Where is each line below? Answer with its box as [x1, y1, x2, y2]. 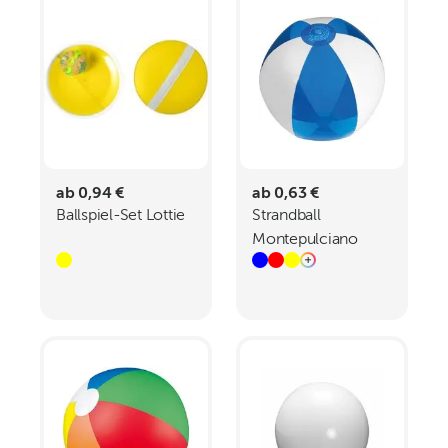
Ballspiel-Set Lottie [56, 208, 186, 224]
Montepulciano [252, 232, 358, 248]
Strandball [252, 208, 321, 224]
